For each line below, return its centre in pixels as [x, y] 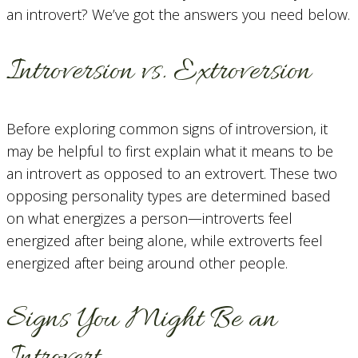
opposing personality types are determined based [169, 195]
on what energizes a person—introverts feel [149, 218]
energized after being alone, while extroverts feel [165, 240]
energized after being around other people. [147, 263]
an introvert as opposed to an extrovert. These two [172, 173]
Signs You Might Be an [141, 319]
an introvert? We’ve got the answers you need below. [178, 15]
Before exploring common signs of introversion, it [167, 128]
